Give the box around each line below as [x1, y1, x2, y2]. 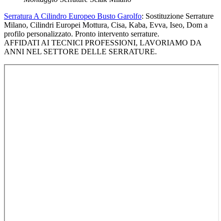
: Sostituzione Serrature [142, 11, 214, 20]
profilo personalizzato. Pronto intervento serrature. [4, 29, 159, 38]
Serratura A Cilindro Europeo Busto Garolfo [4, 11, 142, 20]
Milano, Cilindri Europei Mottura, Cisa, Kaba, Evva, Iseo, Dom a [4, 20, 208, 29]
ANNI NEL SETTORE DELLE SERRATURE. [4, 47, 157, 56]
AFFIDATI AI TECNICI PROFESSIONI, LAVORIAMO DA [4, 38, 201, 47]
